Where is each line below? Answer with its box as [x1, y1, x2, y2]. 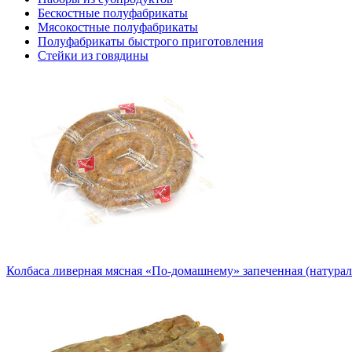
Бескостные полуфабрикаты [38, 5, 188, 20]
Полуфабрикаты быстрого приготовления [38, 34, 263, 48]
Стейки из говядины [38, 48, 148, 62]
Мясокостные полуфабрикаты [38, 20, 198, 34]
